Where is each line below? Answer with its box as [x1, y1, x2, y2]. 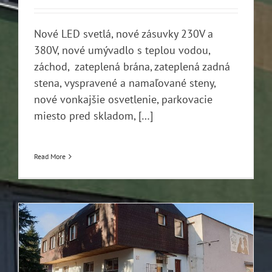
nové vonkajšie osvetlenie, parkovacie [34, 92, 212, 106]
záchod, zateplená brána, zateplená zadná [34, 59, 230, 73]
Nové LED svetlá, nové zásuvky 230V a [34, 26, 213, 41]
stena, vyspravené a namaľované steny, [34, 75, 216, 90]
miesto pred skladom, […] [34, 108, 153, 123]
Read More [34, 151, 66, 161]
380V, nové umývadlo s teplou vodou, [34, 42, 210, 57]
